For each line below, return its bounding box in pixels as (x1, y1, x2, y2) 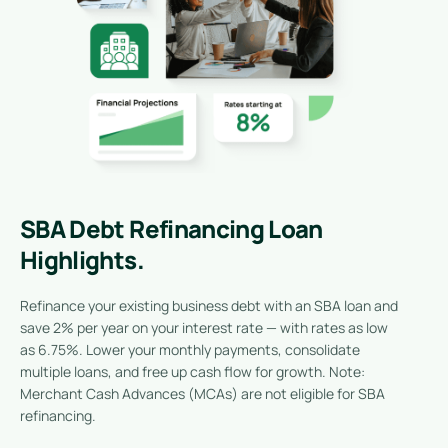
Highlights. (20, 242, 144, 276)
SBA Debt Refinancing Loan (20, 211, 323, 245)
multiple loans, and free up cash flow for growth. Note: (20, 361, 365, 381)
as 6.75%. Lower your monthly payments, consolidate (20, 339, 360, 359)
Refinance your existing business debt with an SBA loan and (20, 295, 398, 315)
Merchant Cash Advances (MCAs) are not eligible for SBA (20, 383, 385, 403)
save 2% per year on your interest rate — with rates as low (20, 317, 388, 337)
